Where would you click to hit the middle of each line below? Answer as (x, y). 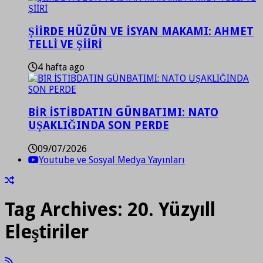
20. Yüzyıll (171, 210)
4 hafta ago (61, 68)
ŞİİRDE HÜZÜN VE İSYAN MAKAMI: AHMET (141, 31)
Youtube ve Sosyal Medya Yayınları (112, 160)
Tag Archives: (66, 210)
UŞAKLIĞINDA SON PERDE (99, 126)
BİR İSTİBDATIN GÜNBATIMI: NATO (123, 113)
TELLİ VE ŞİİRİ (65, 44)
